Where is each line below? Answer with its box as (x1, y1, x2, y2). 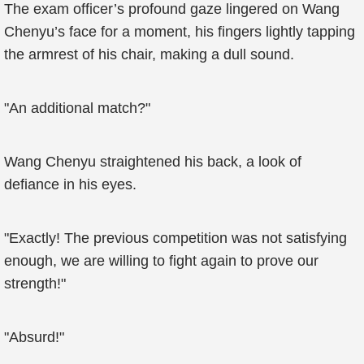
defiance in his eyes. (4, 176, 136, 193)
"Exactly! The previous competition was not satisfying (4, 230, 347, 246)
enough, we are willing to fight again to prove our (4, 253, 318, 269)
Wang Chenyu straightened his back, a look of (4, 154, 301, 170)
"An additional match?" (4, 100, 150, 116)
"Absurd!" (4, 329, 64, 345)
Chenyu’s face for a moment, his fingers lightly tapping (4, 24, 355, 40)
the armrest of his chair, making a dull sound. (4, 46, 294, 63)
